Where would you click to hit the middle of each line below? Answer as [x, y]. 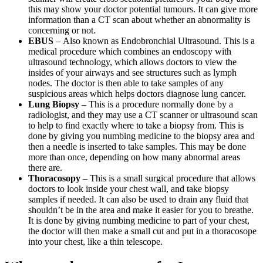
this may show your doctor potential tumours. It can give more [143, 9]
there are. [45, 168]
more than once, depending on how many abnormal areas [134, 157]
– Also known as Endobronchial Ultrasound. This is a [154, 41]
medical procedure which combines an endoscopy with [130, 52]
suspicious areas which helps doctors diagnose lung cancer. [137, 94]
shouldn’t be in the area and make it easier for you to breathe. [141, 210]
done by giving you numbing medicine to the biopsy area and [141, 136]
